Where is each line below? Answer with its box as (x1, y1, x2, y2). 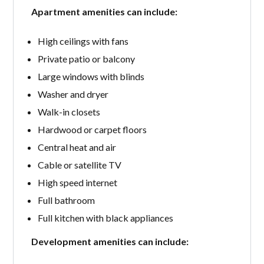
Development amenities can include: (31, 235, 189, 247)
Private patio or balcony (37, 52, 135, 64)
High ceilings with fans (37, 35, 128, 47)
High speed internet (37, 176, 117, 188)
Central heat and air (37, 141, 116, 153)
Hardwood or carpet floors (37, 123, 147, 135)
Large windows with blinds (37, 70, 144, 82)
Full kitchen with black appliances (37, 212, 173, 223)
